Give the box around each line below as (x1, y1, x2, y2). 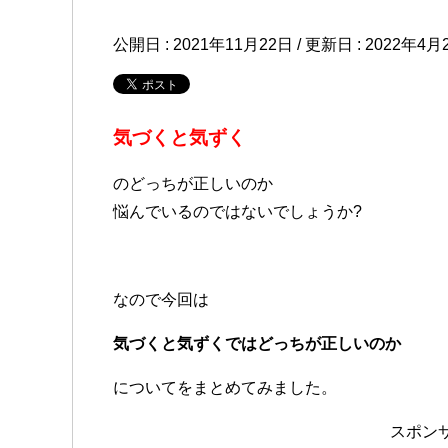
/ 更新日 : (293, 36, 365, 53)
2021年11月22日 (173, 36, 293, 53)
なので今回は (113, 291, 209, 309)
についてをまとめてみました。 (113, 379, 337, 397)
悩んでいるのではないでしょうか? (113, 203, 362, 221)
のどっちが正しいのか (113, 175, 273, 193)
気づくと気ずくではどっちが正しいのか (113, 335, 401, 353)
